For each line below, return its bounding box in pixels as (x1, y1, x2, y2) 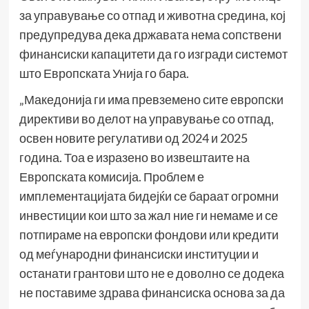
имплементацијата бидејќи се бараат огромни (19, 188, 279, 204)
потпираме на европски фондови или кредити (19, 227, 279, 243)
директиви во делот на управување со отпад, (19, 111, 274, 127)
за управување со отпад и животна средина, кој (19, 8, 286, 23)
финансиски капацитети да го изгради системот (19, 46, 288, 62)
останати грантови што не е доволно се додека (19, 266, 284, 281)
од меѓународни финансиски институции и (19, 246, 259, 262)
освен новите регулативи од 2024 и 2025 (19, 130, 248, 146)
